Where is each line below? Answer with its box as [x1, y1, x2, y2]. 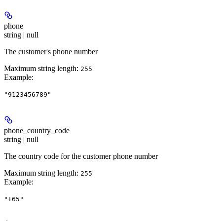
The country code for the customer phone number [4, 152, 158, 161]
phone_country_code [4, 126, 70, 135]
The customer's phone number [4, 47, 98, 56]
